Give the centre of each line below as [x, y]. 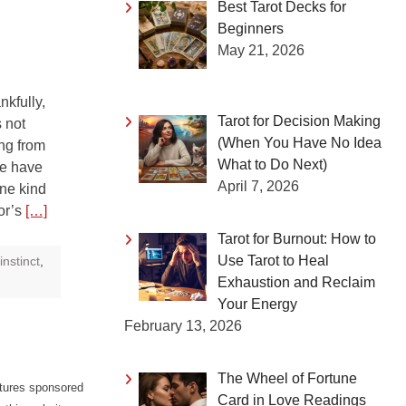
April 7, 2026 [258, 186]
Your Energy [257, 304]
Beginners [251, 29]
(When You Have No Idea [300, 142]
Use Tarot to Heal [273, 260]
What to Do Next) [272, 164]
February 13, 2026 [183, 325]
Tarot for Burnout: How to [297, 238]
